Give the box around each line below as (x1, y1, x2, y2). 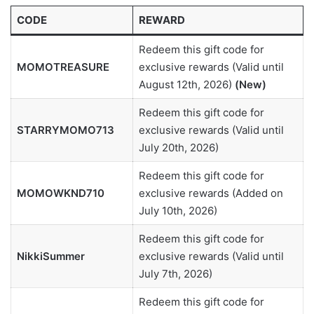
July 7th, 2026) (138, 267, 212, 281)
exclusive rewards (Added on (138, 186, 283, 200)
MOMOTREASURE (16, 60, 109, 74)
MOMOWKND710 (16, 186, 104, 200)
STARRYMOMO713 (16, 123, 114, 137)
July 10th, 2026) (138, 204, 217, 218)
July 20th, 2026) (138, 141, 219, 155)
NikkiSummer (16, 250, 85, 264)
